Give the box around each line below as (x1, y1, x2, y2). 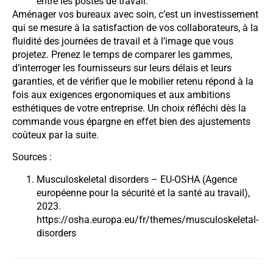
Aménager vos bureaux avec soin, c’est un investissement (12, 8, 258, 20)
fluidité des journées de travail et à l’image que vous (12, 35, 233, 47)
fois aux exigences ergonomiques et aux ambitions (12, 88, 230, 101)
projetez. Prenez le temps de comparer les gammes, (12, 48, 232, 60)
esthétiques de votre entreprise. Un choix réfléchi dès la (12, 102, 246, 114)
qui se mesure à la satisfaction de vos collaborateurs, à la (12, 21, 258, 34)
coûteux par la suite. (12, 129, 99, 141)
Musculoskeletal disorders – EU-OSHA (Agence (37, 173, 237, 185)
